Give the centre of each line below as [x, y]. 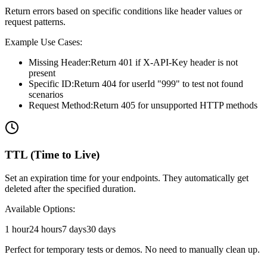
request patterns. [35, 22]
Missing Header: [60, 63]
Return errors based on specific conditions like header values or [123, 11]
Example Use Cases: [44, 42]
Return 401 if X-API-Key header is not [164, 63]
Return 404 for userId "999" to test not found [159, 84]
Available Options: [40, 209]
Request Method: [61, 105]
